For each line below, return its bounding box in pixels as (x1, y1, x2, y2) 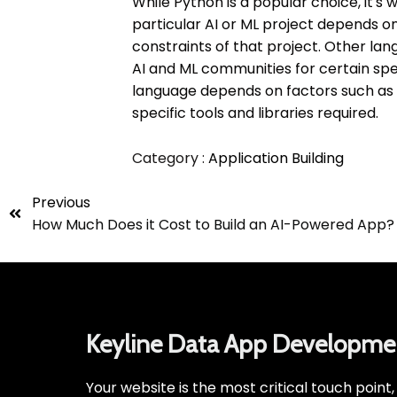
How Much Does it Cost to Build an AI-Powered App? (32, 214, 394, 236)
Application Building (208, 148, 345, 169)
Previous (32, 192, 90, 214)
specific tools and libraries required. (132, 103, 379, 124)
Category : (132, 148, 206, 169)
